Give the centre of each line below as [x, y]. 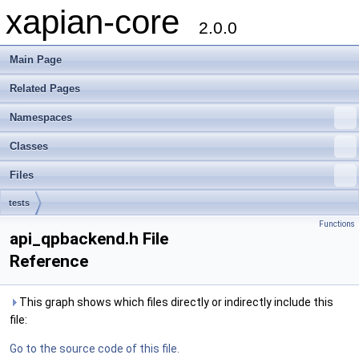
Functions [337, 224]
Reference [49, 261]
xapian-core [102, 22]
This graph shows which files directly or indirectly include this [175, 302]
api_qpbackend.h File [89, 239]
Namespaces [41, 117]
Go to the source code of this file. [95, 349]
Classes [29, 146]
